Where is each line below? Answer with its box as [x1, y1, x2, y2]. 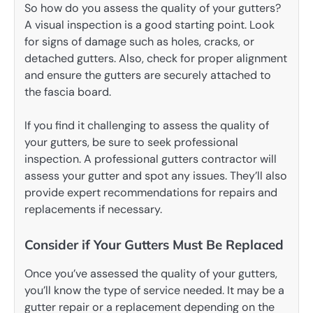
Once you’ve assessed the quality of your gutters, [24, 265, 277, 281]
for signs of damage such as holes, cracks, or [24, 34, 254, 49]
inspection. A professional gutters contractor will [24, 151, 277, 166]
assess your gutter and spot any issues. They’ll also [24, 168, 287, 183]
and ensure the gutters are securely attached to [24, 67, 271, 82]
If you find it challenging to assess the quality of [24, 117, 269, 133]
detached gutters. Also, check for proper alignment [24, 50, 287, 66]
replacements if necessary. [24, 201, 162, 217]
